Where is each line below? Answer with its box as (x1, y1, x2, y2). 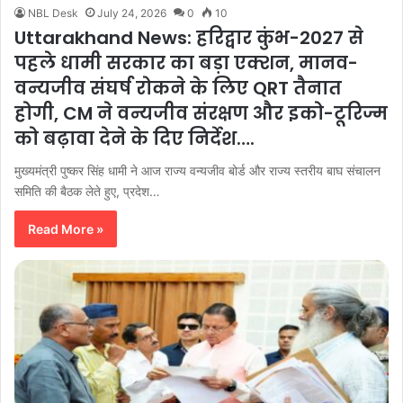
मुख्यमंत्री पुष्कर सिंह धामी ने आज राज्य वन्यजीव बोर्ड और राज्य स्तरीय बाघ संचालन (14, 163, 381, 179)
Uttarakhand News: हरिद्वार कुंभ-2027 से (14, 25, 363, 51)
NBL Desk (28, 6, 78, 21)
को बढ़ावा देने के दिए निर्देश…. (14, 126, 255, 152)
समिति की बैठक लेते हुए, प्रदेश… (14, 184, 160, 200)
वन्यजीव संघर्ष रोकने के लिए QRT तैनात (14, 76, 342, 102)
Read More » (28, 221, 103, 237)
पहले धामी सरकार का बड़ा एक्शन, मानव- (14, 50, 358, 76)
